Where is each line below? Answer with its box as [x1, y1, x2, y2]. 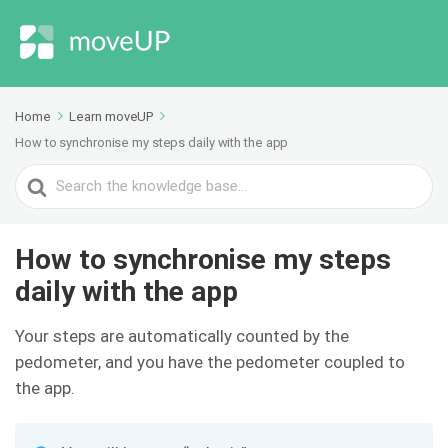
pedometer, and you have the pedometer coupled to [15, 352, 405, 372]
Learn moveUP [69, 109, 154, 124]
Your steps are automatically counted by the [15, 326, 349, 346]
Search [15, 167, 67, 187]
